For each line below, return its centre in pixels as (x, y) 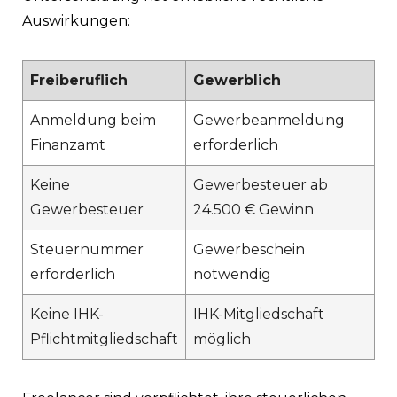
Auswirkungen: (76, 20)
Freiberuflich (79, 80)
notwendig (232, 274)
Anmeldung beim (93, 120)
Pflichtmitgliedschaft (104, 339)
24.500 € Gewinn (253, 209)
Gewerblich (237, 80)
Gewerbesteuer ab (261, 184)
